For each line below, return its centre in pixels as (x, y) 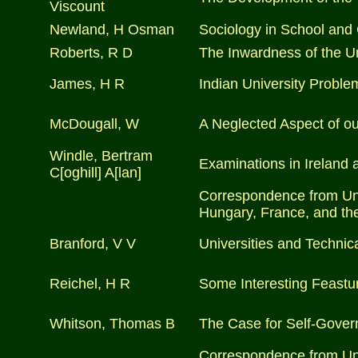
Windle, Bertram (101, 156)
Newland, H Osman (112, 30)
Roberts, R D (91, 53)
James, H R (87, 84)
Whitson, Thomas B (112, 324)
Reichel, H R (90, 284)
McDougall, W (94, 124)
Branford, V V (93, 244)
